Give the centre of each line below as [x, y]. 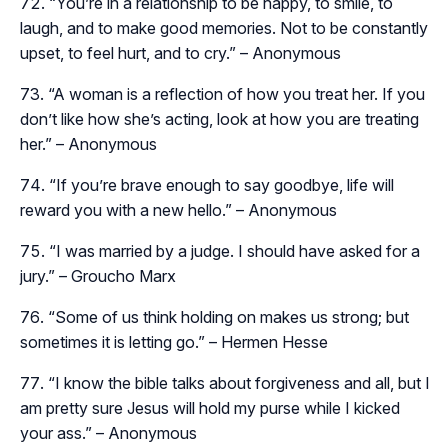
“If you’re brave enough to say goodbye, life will [221, 185]
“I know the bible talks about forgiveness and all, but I [239, 383]
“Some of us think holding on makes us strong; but [228, 317]
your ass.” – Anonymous [108, 433]
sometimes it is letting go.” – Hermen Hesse [174, 342]
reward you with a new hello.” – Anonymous [178, 210]
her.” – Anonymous [88, 144]
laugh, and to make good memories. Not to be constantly [224, 28]
